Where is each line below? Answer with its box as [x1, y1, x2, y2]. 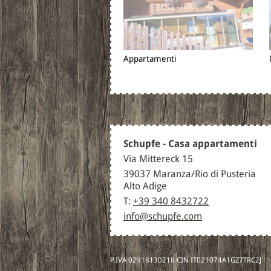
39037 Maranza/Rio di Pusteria [123, 168, 256, 180]
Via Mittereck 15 [123, 152, 193, 165]
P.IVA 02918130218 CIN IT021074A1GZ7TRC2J [110, 255, 261, 264]
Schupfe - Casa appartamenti [123, 137, 257, 149]
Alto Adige [123, 180, 167, 192]
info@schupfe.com [123, 210, 202, 222]
